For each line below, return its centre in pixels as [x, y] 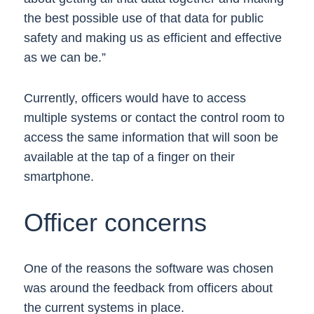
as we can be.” [66, 57]
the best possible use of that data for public [143, 18]
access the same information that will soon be [151, 137]
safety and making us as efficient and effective [152, 38]
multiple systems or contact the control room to [154, 118]
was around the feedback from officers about [148, 288]
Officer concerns [115, 223]
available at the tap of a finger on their [129, 157]
